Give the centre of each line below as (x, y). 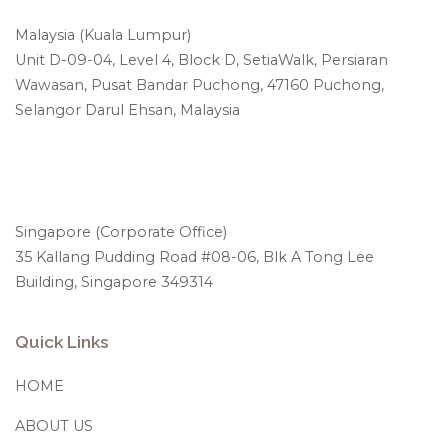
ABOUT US (54, 425)
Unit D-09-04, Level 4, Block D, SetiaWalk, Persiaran (201, 59)
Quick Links (62, 341)
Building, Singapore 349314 (114, 281)
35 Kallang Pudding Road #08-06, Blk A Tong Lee (194, 256)
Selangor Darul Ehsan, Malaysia (127, 109)
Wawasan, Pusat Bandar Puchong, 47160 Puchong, (199, 84)
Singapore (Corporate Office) (121, 231)
